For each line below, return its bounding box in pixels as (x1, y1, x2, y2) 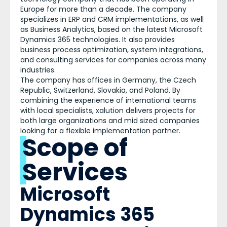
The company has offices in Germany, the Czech (20, 75, 196, 85)
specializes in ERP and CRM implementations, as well (20, 14, 204, 24)
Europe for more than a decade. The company (20, 4, 186, 14)
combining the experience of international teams (20, 95, 196, 105)
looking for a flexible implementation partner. (20, 126, 180, 136)
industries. (20, 65, 56, 75)
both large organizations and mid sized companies (20, 116, 200, 126)
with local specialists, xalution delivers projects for (20, 105, 196, 116)
